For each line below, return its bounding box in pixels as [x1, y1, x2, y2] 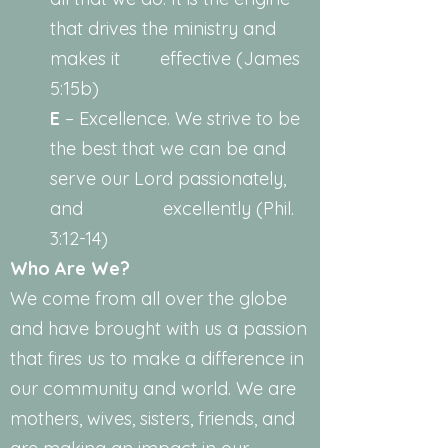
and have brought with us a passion [10, 317, 307, 340]
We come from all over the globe [10, 287, 287, 310]
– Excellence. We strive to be [60, 107, 300, 130]
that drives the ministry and [50, 17, 276, 40]
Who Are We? [10, 257, 130, 280]
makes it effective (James [50, 47, 300, 70]
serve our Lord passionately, [50, 167, 286, 190]
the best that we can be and [50, 137, 286, 160]
